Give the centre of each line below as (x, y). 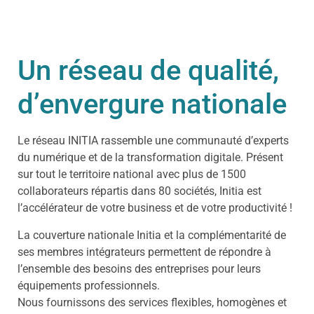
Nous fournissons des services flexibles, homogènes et (152, 302)
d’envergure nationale (152, 104)
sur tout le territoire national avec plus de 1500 (132, 175)
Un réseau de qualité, (148, 71)
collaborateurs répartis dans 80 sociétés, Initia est (139, 191)
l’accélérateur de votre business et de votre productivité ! (155, 208)
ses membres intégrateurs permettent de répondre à (144, 252)
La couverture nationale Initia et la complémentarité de (152, 235)
